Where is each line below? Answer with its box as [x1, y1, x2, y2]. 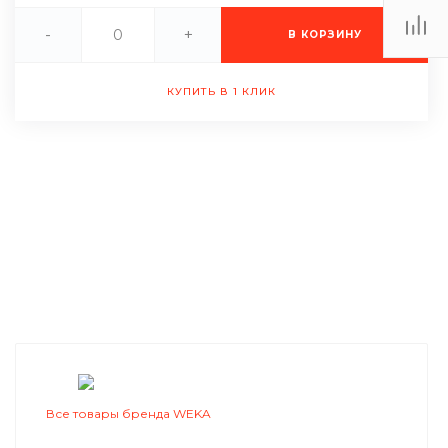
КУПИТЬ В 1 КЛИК [166, 85, 276, 98]
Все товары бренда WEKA [45, 406, 211, 422]
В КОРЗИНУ [287, 28, 362, 41]
